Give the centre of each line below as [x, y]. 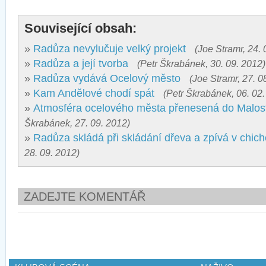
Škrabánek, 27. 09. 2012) [77, 123]
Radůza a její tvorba [81, 64]
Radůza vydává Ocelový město [107, 78]
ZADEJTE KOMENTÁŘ [85, 197]
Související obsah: [80, 28]
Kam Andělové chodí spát [94, 93]
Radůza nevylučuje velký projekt [110, 49]
